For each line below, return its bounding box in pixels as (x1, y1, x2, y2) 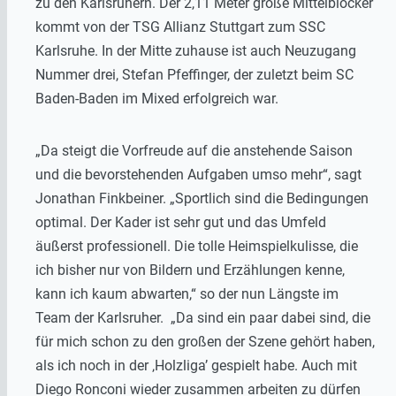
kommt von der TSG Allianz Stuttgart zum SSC (35, 19, 325, 36)
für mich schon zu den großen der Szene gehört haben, (35, 333, 375, 351)
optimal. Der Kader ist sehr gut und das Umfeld (35, 214, 326, 232)
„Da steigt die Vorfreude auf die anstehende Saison (35, 142, 353, 160)
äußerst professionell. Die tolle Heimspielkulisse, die (35, 238, 358, 255)
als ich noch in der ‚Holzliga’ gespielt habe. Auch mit (35, 357, 357, 375)
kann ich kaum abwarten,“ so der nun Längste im (35, 286, 339, 303)
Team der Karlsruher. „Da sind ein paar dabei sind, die (35, 309, 370, 327)
